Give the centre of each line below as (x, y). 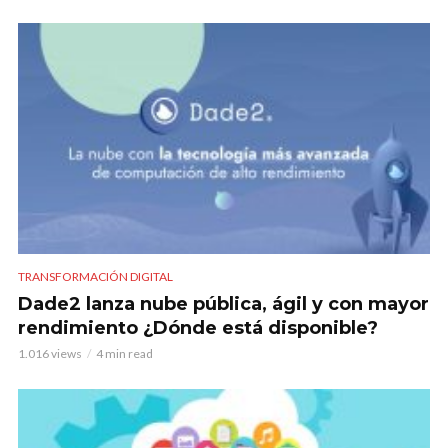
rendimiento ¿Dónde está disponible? (198, 327)
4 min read (124, 353)
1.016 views (50, 353)
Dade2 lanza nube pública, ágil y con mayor (223, 303)
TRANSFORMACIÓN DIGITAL (95, 276)
